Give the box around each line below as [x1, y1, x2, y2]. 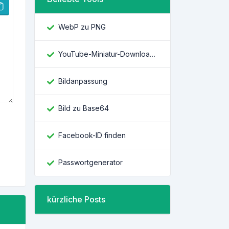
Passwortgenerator [58, 158, 123, 167]
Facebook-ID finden [58, 131, 126, 140]
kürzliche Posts [47, 194, 105, 204]
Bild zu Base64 [58, 104, 109, 112]
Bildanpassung [58, 77, 107, 85]
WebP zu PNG [58, 22, 106, 31]
